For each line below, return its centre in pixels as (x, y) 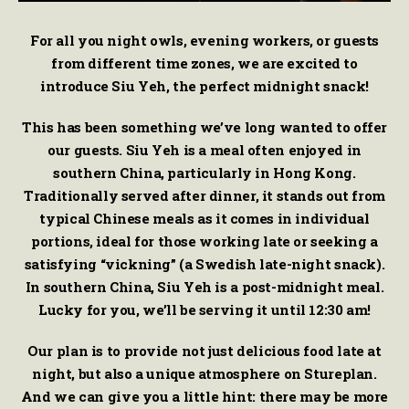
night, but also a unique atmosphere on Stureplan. (204, 373)
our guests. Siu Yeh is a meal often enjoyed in (204, 150)
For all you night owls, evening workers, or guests (204, 40)
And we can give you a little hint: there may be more (204, 396)
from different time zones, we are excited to (204, 63)
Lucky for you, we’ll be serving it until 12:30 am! (204, 309)
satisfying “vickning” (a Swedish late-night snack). (204, 264)
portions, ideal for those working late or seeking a (204, 241)
